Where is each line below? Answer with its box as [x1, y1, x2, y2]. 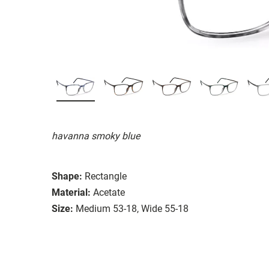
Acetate [93, 186, 125, 198]
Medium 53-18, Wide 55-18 [76, 202, 189, 214]
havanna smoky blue [52, 130, 140, 142]
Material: [52, 186, 91, 198]
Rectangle [85, 170, 127, 182]
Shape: [52, 170, 82, 182]
